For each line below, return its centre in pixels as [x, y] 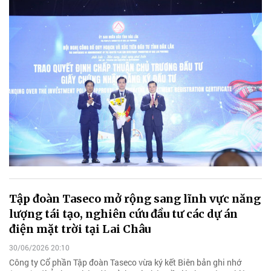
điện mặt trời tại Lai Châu [80, 229]
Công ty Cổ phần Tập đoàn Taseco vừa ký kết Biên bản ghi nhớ [125, 263]
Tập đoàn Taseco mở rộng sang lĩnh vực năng [135, 198]
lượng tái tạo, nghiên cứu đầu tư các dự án [123, 214]
